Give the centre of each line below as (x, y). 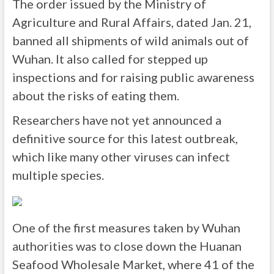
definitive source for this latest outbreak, (125, 138)
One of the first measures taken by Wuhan (126, 228)
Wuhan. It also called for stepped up (110, 59)
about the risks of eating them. (95, 95)
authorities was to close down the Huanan (127, 246)
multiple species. (58, 175)
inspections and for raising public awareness (133, 77)
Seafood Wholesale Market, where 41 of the (133, 264)
